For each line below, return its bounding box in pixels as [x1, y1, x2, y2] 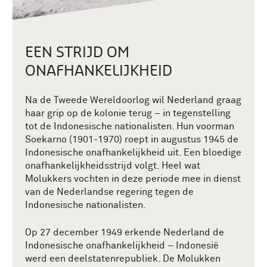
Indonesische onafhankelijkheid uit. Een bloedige [25, 147, 241, 157]
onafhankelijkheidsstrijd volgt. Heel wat [25, 160, 200, 170]
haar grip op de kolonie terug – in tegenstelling [25, 108, 231, 118]
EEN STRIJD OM [25, 42, 129, 60]
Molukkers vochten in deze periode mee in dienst [25, 173, 241, 184]
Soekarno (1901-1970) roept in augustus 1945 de [25, 134, 238, 144]
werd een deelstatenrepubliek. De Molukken [25, 253, 221, 263]
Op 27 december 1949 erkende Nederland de [25, 227, 224, 237]
